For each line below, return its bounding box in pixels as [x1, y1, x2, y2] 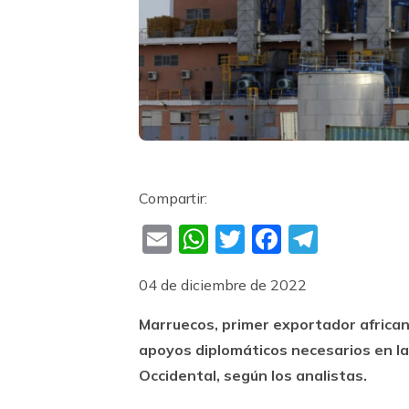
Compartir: [139, 188, 207, 207]
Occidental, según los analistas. [139, 365, 367, 384]
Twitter [245, 221, 343, 258]
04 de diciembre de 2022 [139, 275, 307, 294]
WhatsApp [208, 221, 361, 258]
